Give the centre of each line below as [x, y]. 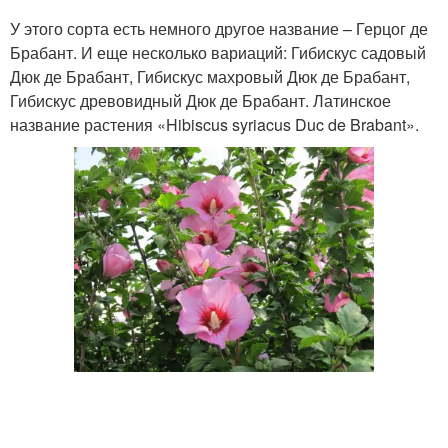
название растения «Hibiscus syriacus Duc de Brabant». [214, 124]
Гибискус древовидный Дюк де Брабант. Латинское [200, 100]
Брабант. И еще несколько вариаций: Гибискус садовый [218, 52]
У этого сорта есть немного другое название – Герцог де [219, 28]
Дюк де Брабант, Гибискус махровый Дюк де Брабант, [210, 76]
